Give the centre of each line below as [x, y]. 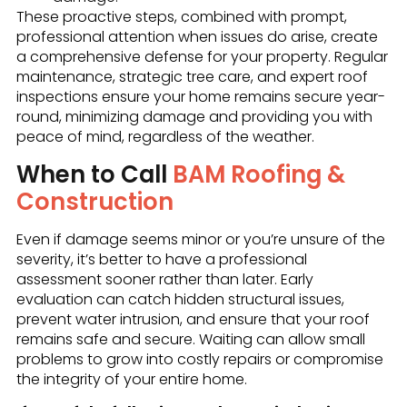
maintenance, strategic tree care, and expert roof [192, 77]
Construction [94, 201]
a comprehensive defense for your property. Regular [202, 57]
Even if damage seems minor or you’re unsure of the [200, 239]
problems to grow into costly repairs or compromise [199, 359]
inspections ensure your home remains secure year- [200, 97]
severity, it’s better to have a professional [161, 259]
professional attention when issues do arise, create [197, 37]
